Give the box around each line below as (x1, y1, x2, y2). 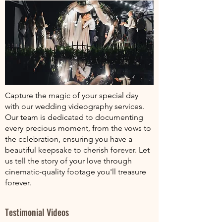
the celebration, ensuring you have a (5, 134, 132, 144)
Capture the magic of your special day (5, 91, 138, 100)
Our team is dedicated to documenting (5, 112, 143, 122)
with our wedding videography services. (5, 102, 144, 111)
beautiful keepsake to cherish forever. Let (5, 145, 150, 155)
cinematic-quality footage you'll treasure (5, 167, 146, 176)
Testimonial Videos (5, 206, 69, 219)
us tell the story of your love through (5, 156, 132, 166)
